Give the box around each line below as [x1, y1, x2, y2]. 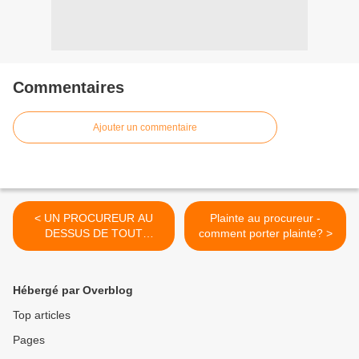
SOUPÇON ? [61, 242, 127, 256]
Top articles [13, 309, 71, 322]
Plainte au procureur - [210, 212, 321, 225]
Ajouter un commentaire [93, 122, 197, 134]
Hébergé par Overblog [13, 284, 133, 297]
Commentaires [13, 79, 124, 97]
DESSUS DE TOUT [45, 227, 143, 240]
